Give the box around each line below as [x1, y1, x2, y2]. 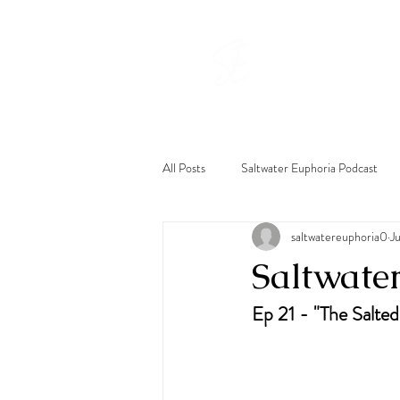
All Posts [162, 158, 205, 177]
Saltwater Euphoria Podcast [241, 158, 378, 177]
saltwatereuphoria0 [291, 227, 387, 246]
